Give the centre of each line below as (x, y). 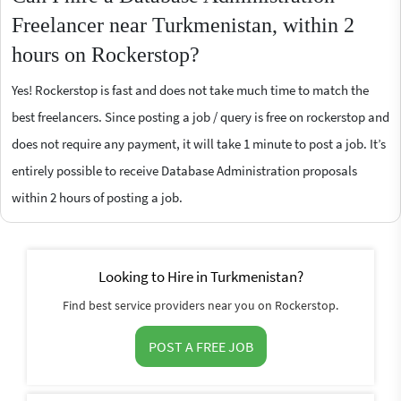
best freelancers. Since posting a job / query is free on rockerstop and (200, 116)
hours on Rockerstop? (106, 54)
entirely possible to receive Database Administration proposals (184, 170)
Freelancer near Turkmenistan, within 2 (183, 25)
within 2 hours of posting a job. (97, 197)
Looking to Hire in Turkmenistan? (200, 276)
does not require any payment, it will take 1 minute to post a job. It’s (199, 143)
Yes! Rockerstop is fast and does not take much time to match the (190, 90)
